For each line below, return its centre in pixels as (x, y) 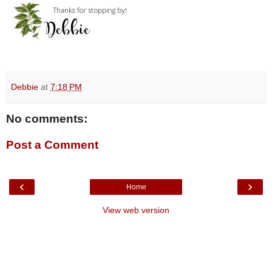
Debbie (25, 87)
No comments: (47, 118)
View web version (136, 210)
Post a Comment (52, 145)
